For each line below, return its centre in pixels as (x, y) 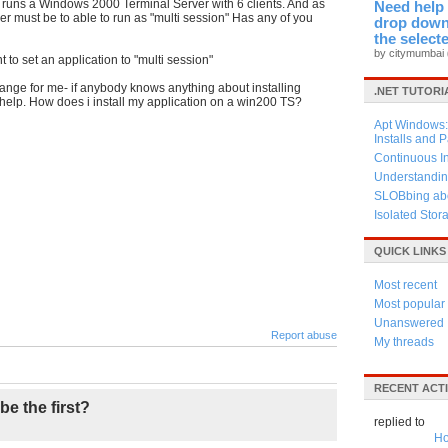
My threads (404, 342)
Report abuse (304, 335)
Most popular (409, 304)
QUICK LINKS (410, 251)
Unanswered (409, 323)
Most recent (405, 285)
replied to (399, 422)
